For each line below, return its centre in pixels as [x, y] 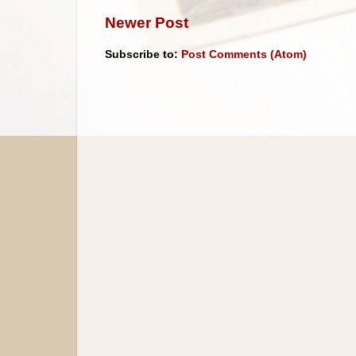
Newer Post [147, 22]
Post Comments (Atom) [244, 55]
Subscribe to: [143, 55]
